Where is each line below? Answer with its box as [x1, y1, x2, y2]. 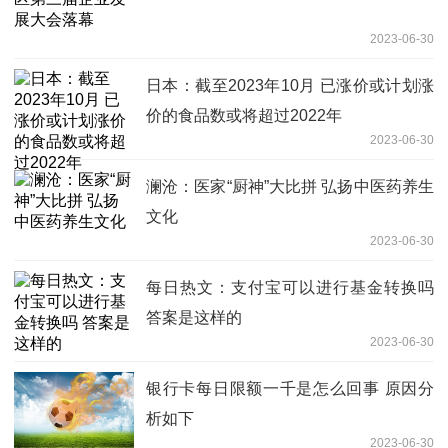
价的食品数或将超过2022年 [146, 107, 342, 125]
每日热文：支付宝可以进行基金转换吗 [146, 279, 434, 297]
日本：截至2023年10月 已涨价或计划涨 [146, 77, 434, 95]
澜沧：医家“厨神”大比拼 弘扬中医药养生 [146, 178, 434, 196]
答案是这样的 [146, 309, 242, 327]
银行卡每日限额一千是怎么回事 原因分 [146, 380, 434, 398]
